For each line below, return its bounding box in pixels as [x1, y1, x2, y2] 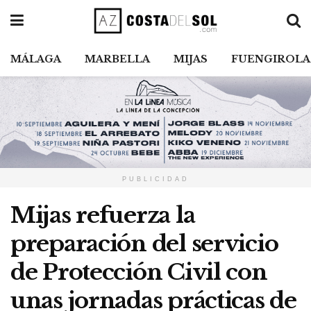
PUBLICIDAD [121, 176, 190, 183]
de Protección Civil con [10, 258, 267, 287]
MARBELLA [85, 53, 150, 65]
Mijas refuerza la [10, 201, 195, 230]
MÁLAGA [10, 53, 61, 65]
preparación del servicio [10, 230, 278, 258]
